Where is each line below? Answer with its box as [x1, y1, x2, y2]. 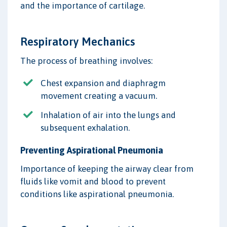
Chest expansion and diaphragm [41, 78, 166, 89]
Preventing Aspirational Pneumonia [20, 145, 163, 156]
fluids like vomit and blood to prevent [20, 176, 166, 187]
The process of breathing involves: [20, 56, 153, 66]
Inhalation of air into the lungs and [41, 110, 176, 121]
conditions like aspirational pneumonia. [20, 189, 174, 200]
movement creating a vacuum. [41, 91, 157, 101]
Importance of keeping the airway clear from [20, 164, 194, 174]
